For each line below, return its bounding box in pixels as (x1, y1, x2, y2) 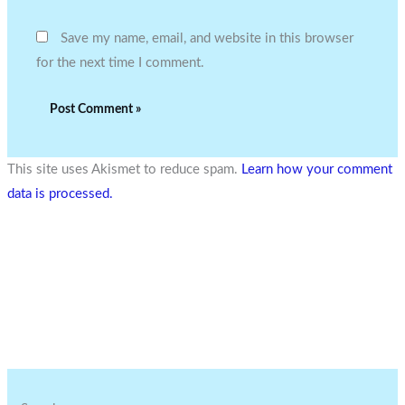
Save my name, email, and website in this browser (61, 31, 354, 45)
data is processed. (7, 186, 114, 201)
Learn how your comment (241, 162, 393, 176)
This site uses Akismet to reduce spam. (7, 162, 242, 176)
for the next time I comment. (36, 55, 205, 70)
